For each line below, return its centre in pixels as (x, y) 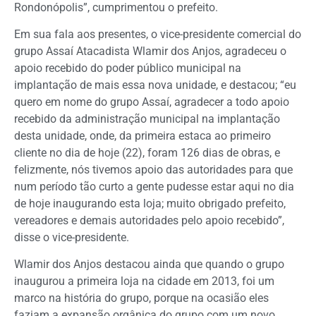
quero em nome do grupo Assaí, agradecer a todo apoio (152, 102)
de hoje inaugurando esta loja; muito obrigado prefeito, (150, 204)
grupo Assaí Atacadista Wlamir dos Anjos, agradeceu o (150, 51)
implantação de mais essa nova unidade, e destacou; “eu (155, 85)
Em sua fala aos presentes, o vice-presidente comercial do (158, 35)
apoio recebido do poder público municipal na (128, 68)
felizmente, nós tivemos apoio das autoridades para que (153, 170)
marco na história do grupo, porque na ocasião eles (141, 298)
